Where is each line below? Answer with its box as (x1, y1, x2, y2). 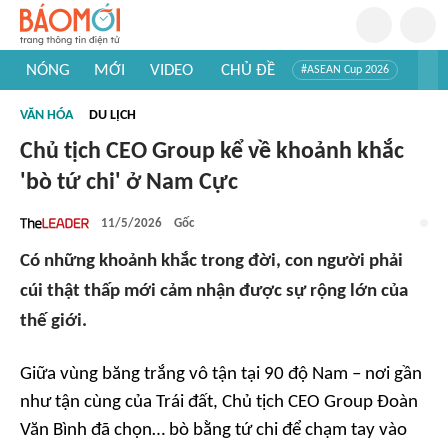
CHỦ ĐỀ (220, 61, 275, 79)
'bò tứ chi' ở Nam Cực (20, 171, 238, 195)
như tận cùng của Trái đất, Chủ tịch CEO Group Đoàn (20, 393, 418, 412)
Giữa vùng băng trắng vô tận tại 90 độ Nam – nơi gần (20, 365, 422, 384)
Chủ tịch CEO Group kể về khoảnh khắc (20, 140, 404, 164)
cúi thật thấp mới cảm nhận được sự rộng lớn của (20, 282, 408, 301)
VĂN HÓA (20, 108, 73, 123)
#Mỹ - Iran (142, 94, 192, 106)
